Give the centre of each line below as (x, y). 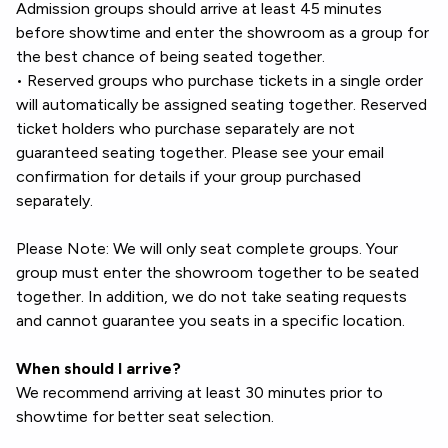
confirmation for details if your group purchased (188, 176)
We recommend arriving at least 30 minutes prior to (199, 392)
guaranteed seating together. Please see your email (200, 152)
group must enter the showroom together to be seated (217, 272)
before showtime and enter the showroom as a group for (222, 32)
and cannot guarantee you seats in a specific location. (210, 320)
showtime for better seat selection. (145, 416)
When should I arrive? (98, 368)
